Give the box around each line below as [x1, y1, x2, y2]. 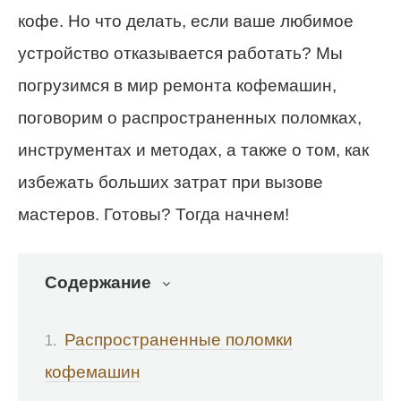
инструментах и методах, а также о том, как [18, 140, 369, 159]
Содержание [45, 272, 151, 292]
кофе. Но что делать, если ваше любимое [18, 11, 354, 30]
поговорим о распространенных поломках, [18, 107, 362, 127]
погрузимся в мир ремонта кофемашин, [18, 75, 337, 95]
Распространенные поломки [64, 330, 293, 350]
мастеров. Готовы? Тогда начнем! [18, 204, 289, 224]
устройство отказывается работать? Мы [18, 43, 343, 63]
